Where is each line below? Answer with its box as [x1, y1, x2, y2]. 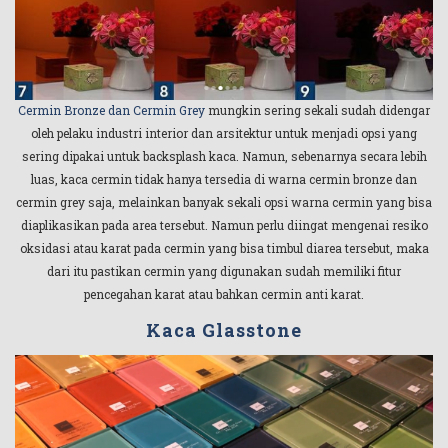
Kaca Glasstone [146, 317, 302, 342]
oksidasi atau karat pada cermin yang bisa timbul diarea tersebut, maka [19, 240, 429, 257]
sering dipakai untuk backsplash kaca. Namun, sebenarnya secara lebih [21, 148, 427, 165]
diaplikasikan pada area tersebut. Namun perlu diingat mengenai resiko [20, 217, 428, 234]
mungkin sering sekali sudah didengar [205, 102, 430, 119]
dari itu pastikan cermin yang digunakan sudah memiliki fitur [47, 263, 401, 280]
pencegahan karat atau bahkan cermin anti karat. [84, 286, 364, 303]
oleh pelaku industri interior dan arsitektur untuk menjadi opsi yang [31, 125, 417, 142]
